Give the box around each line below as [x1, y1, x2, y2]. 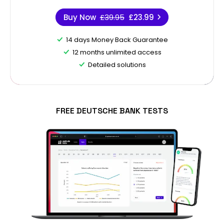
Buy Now [63, 11, 96, 22]
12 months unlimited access [72, 47, 161, 57]
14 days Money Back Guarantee [65, 34, 168, 44]
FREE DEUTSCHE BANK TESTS [56, 105, 168, 116]
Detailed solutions [87, 59, 146, 69]
